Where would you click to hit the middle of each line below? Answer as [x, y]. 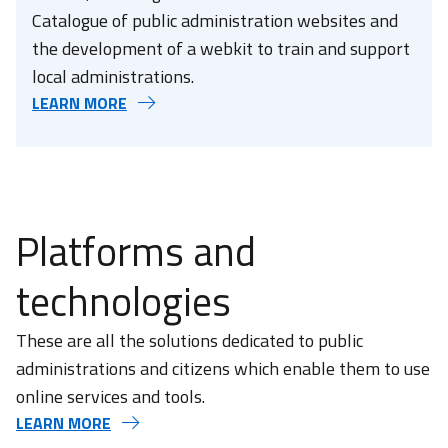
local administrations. [113, 76]
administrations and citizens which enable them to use [223, 368]
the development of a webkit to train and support [221, 48]
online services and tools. [110, 396]
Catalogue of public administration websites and [215, 20]
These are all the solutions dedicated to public [189, 340]
